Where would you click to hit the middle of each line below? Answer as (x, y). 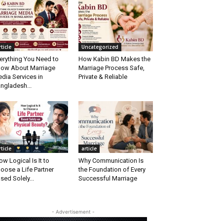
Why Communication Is (111, 160)
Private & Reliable (103, 77)
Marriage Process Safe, (111, 68)
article (89, 148)
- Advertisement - (73, 211)
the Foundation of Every (112, 169)
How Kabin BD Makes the (114, 59)
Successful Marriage (108, 178)
